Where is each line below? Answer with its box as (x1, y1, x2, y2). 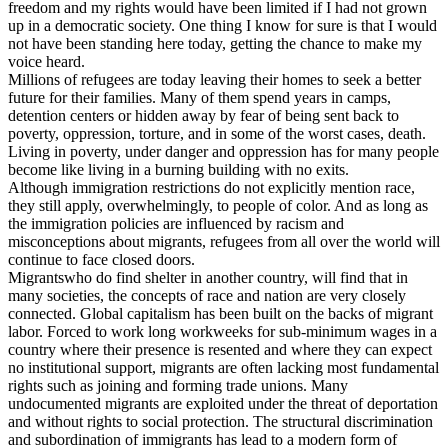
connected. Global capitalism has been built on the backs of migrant (8, 305, 433, 323)
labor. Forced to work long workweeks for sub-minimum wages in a (8, 323, 437, 341)
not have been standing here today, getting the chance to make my (8, 35, 422, 53)
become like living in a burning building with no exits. (8, 161, 349, 179)
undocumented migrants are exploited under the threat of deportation (8, 395, 438, 413)
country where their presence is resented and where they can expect (8, 341, 432, 359)
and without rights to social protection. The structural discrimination (8, 413, 433, 431)
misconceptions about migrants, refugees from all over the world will (8, 233, 440, 251)
